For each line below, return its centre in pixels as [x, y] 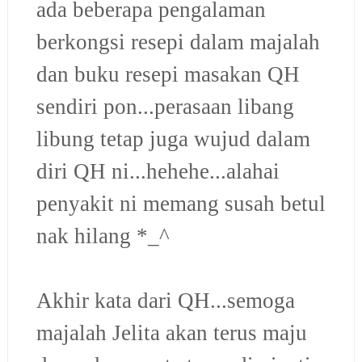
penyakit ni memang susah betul [181, 203]
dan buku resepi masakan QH [168, 74]
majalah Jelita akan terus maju [171, 333]
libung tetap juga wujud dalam [173, 139]
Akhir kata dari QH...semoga [165, 300]
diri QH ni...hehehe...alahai [158, 171]
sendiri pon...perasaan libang [165, 106]
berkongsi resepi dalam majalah [178, 42]
